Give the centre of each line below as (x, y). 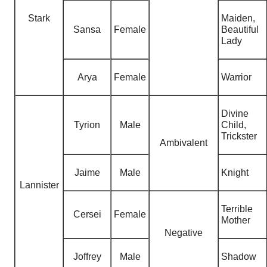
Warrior (236, 77)
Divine (235, 113)
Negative (184, 232)
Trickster (239, 136)
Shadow (239, 256)
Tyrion (87, 125)
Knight (235, 172)
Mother (236, 220)
